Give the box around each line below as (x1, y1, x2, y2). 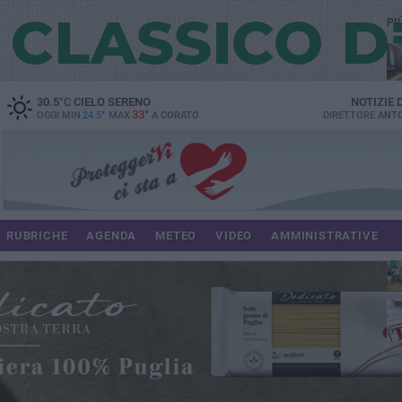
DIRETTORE (322, 109, 378, 121)
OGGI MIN (36, 109, 81, 121)
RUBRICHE (5, 229, 68, 242)
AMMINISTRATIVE (271, 229, 379, 242)
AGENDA (86, 229, 137, 242)
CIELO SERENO (70, 95, 151, 109)
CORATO (160, 109, 199, 121)
